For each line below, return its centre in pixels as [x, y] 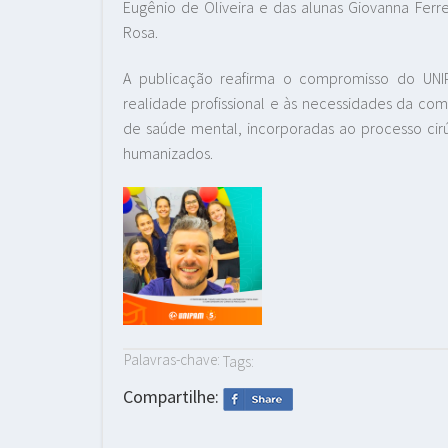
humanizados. [168, 152]
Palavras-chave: [173, 360]
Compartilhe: [173, 397]
